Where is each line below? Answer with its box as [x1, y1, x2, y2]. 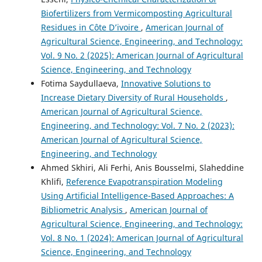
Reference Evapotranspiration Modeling [66, 175, 223, 187]
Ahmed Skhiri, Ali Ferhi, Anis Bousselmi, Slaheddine [41, 161, 244, 173]
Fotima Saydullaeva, [41, 77, 121, 89]
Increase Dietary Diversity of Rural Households [41, 91, 226, 103]
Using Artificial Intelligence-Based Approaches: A [41, 189, 234, 201]
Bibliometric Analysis [41, 204, 125, 215]
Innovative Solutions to [121, 77, 211, 89]
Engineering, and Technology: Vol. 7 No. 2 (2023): [41, 119, 235, 131]
